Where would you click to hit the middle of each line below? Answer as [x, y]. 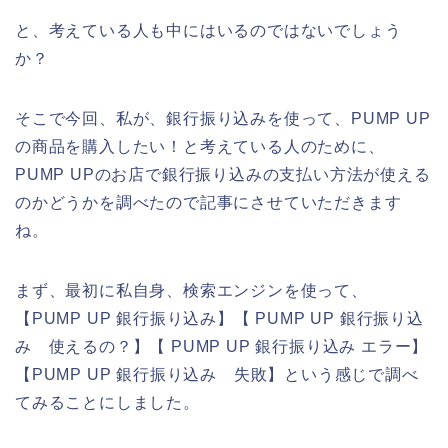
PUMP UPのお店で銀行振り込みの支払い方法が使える [223, 174]
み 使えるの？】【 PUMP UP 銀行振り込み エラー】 [222, 346]
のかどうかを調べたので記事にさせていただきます [208, 202]
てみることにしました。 [107, 402]
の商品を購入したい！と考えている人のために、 [200, 146]
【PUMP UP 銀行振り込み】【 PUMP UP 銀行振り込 [219, 318]
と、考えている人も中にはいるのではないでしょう [208, 30]
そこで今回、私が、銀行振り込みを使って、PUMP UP [223, 118]
